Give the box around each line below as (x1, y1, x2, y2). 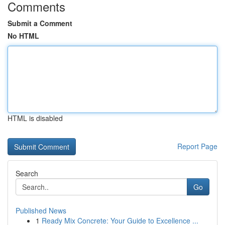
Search (16, 168, 38, 178)
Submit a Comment (8, 18, 72, 28)
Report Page (177, 141, 217, 151)
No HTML (8, 31, 39, 41)
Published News (16, 205, 66, 215)
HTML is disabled (8, 113, 63, 123)
